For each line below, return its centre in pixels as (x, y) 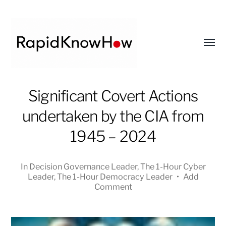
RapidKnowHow (55, 90)
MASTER (37, 134)
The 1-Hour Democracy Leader (115, 177)
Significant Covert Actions (113, 96)
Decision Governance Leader (83, 166)
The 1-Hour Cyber (173, 166)
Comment (113, 187)
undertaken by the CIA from (113, 116)
